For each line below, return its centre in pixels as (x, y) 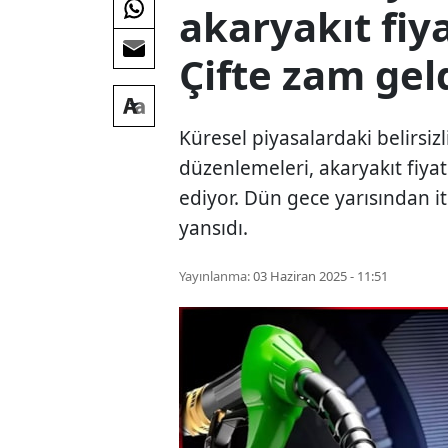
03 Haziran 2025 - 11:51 (321, 275)
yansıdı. (214, 227)
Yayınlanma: (215, 275)
